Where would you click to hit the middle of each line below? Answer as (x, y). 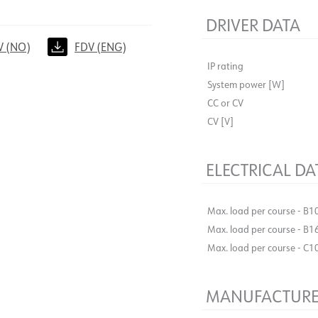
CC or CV (225, 103)
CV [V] (220, 121)
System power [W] (246, 84)
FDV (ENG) (100, 47)
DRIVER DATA (253, 24)
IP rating (225, 66)
